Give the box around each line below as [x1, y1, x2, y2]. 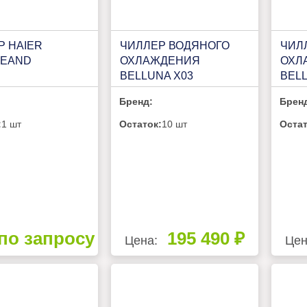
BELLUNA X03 [119, 69, 193, 82]
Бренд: [119, 95, 153, 107]
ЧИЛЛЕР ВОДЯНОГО [119, 39, 230, 51]
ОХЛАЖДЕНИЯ [119, 54, 200, 66]
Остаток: [119, 118, 162, 130]
